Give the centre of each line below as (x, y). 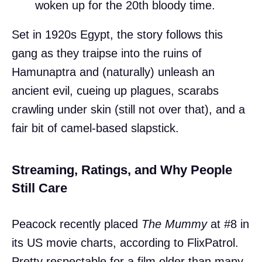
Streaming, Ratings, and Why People (122, 170)
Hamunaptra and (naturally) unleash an (113, 72)
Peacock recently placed (77, 224)
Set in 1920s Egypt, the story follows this (117, 34)
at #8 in (228, 224)
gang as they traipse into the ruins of (107, 53)
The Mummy (174, 224)
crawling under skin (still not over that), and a (128, 109)
